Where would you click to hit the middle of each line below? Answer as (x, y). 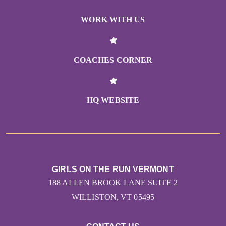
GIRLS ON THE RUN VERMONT (113, 169)
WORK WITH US (113, 20)
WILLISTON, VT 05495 (113, 197)
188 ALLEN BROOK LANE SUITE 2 (113, 183)
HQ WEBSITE (113, 100)
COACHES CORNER (113, 60)
